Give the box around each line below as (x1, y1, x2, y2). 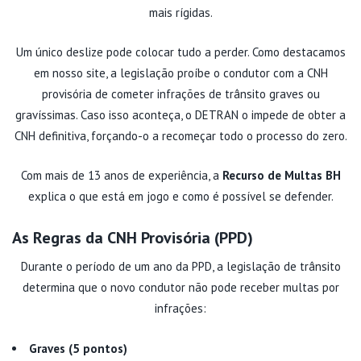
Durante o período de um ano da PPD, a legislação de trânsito (20, 258, 341, 274)
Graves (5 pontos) (29, 340, 127, 356)
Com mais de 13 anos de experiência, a (20, 167, 222, 183)
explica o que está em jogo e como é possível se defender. (27, 188, 334, 204)
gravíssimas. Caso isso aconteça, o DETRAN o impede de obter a (15, 106, 346, 122)
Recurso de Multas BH (222, 167, 341, 183)
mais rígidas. (148, 4, 213, 20)
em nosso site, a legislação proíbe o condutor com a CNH (33, 64, 328, 81)
